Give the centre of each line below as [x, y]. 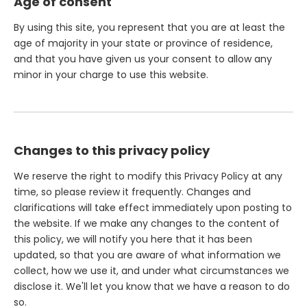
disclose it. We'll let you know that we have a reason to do [152, 286]
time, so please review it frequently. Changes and [132, 192]
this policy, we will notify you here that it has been [133, 239]
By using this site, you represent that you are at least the [149, 27]
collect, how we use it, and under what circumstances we [151, 271]
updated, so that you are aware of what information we [147, 255]
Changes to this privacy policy [112, 150]
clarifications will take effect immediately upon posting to [153, 208]
